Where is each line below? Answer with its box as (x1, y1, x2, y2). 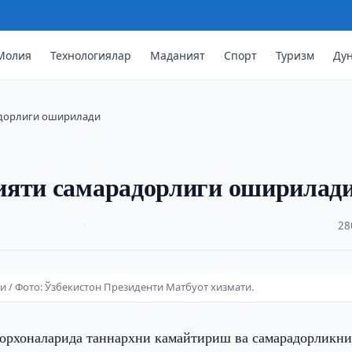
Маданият (150, 47, 206, 63)
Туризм (276, 47, 315, 63)
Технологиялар (50, 47, 132, 63)
